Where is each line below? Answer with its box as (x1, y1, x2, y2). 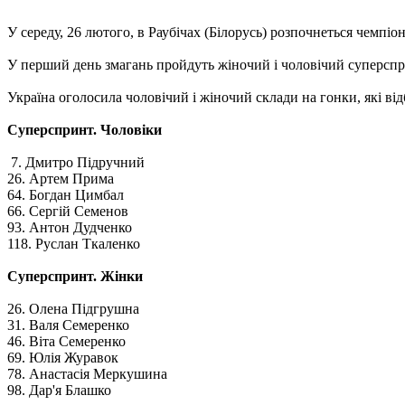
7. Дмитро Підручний (7, 154, 145, 170)
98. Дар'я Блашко (7, 381, 111, 398)
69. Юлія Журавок (7, 349, 118, 365)
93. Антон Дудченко (7, 219, 132, 235)
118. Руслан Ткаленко (7, 235, 140, 251)
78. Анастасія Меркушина (7, 365, 167, 381)
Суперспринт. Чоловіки (7, 121, 162, 137)
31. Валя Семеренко (7, 316, 129, 333)
